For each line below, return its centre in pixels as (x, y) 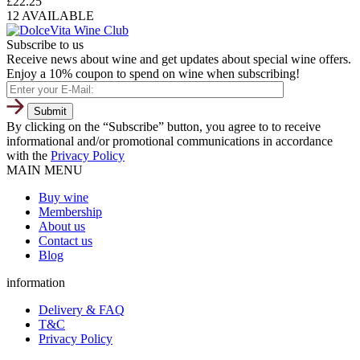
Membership (70, 212)
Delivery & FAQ (82, 310)
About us (62, 227)
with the (29, 156)
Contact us (65, 241)
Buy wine (63, 198)
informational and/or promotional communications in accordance (170, 141)
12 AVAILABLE (50, 16)
